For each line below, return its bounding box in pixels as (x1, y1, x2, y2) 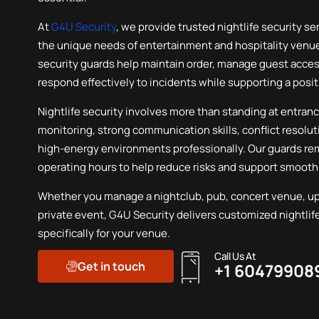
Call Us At (214, 249, 256, 263)
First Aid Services (56, 8, 139, 21)
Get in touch (78, 258, 146, 274)
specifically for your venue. (38, 225, 171, 241)
